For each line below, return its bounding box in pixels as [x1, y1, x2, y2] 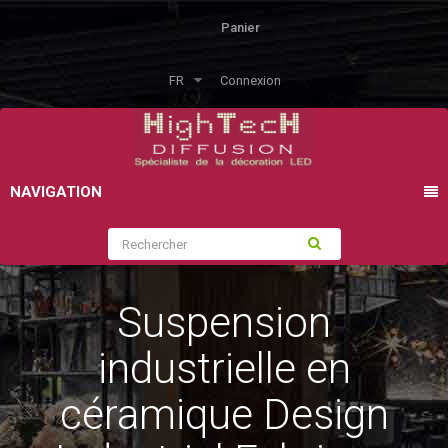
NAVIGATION [10, 183, 102, 201]
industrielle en [97, 344, 351, 393]
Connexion [219, 73, 281, 88]
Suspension [117, 298, 331, 347]
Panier [221, 20, 260, 35]
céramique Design [59, 390, 389, 439]
